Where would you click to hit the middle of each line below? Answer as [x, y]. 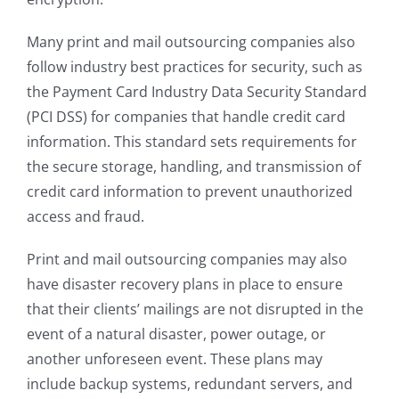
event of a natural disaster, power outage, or [176, 334]
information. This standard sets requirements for [192, 141]
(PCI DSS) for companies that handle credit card [186, 116]
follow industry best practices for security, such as [195, 66]
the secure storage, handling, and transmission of [194, 166]
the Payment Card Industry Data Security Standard [197, 91]
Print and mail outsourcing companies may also [187, 259]
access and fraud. [85, 216]
